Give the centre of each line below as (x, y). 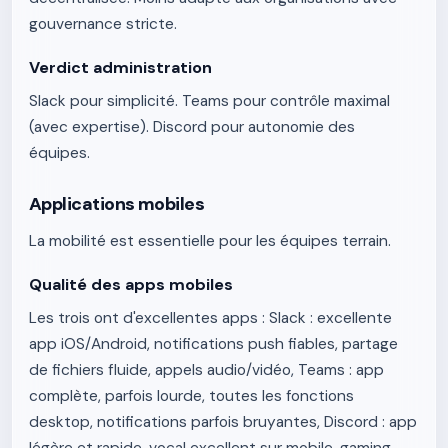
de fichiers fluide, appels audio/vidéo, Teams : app (206, 370)
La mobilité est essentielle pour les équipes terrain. (210, 241)
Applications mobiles (117, 204)
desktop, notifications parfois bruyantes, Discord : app (223, 422)
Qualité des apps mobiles (131, 284)
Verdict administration (120, 67)
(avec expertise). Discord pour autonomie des (192, 127)
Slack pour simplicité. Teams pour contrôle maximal (209, 101)
